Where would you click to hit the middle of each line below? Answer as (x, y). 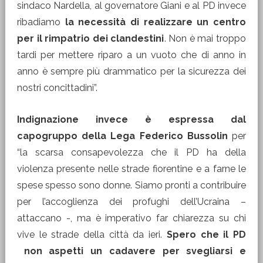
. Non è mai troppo (205, 38)
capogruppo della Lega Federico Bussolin (122, 136)
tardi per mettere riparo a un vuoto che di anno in (131, 55)
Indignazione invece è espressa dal (131, 119)
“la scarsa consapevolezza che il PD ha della (131, 152)
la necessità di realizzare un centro (156, 22)
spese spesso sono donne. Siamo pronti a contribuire (131, 185)
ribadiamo (41, 22)
